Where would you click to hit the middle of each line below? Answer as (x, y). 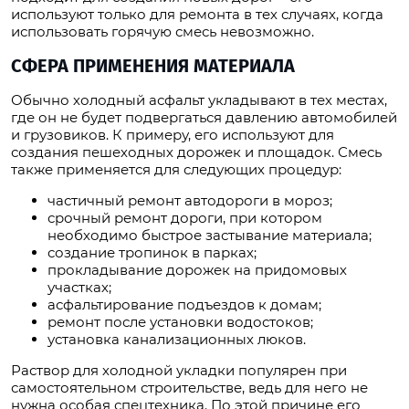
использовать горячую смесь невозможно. (163, 32)
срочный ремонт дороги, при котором (185, 218)
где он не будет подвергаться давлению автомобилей (204, 118)
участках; (79, 288)
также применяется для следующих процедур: (176, 170)
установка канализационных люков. (177, 340)
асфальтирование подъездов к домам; (184, 305)
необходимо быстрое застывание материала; (210, 236)
